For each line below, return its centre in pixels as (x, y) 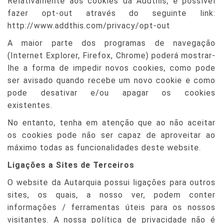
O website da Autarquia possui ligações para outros (111, 182)
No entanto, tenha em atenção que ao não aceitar (111, 123)
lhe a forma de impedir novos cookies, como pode (111, 68)
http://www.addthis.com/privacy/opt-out (89, 26)
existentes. (30, 105)
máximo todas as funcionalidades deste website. (104, 148)
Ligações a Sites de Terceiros (71, 165)
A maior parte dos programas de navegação (111, 43)
